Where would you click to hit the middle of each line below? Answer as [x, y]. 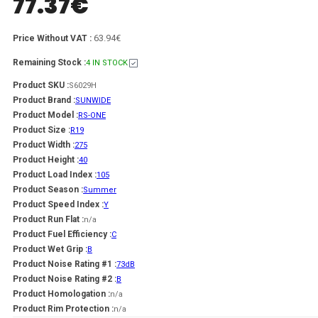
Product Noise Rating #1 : [65, 264]
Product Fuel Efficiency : [62, 235]
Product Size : [42, 130]
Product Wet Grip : [50, 250]
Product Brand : [44, 100]
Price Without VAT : [53, 39]
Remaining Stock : [49, 63]
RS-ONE [92, 116]
